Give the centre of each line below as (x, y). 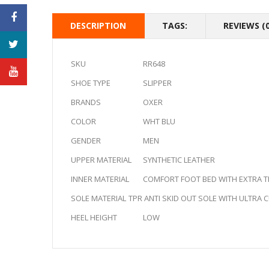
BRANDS (86, 102)
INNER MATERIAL (100, 179)
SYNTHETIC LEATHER (179, 160)
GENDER (86, 141)
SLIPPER (143, 83)
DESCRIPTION (98, 26)
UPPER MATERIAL (101, 160)
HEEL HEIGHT (94, 218)
